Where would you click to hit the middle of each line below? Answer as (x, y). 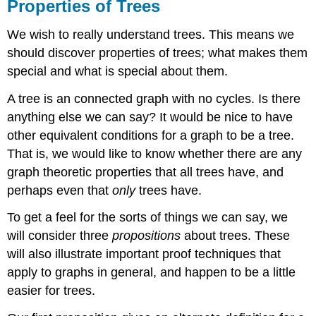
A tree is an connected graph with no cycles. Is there (154, 98)
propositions (147, 236)
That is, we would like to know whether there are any (155, 153)
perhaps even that (60, 190)
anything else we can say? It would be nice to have (150, 117)
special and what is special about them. (118, 71)
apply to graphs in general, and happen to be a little (152, 273)
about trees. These (236, 236)
